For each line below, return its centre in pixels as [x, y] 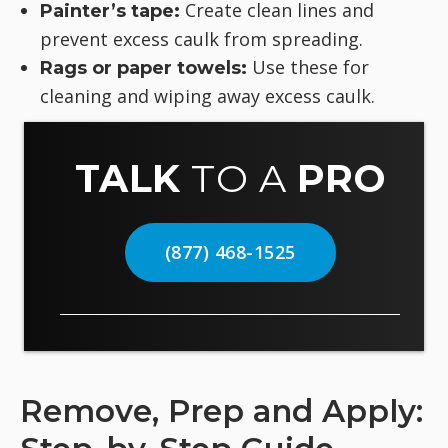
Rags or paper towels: [143, 68]
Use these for [308, 67]
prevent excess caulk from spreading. [201, 39]
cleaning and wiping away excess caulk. [207, 96]
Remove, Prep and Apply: [221, 411]
